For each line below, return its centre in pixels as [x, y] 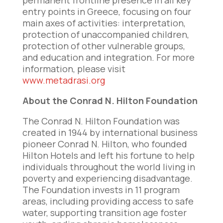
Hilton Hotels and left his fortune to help [108, 156]
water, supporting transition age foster [104, 213]
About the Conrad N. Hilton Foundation [110, 101]
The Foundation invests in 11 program [101, 190]
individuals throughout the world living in [109, 167]
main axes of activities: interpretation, [104, 23]
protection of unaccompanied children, [106, 35]
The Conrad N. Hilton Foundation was [101, 121]
